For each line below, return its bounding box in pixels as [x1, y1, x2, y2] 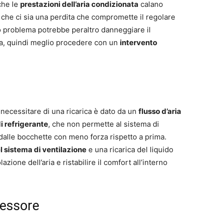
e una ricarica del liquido [86, 144, 173, 154]
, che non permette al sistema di [48, 119, 159, 129]
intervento [120, 37, 157, 47]
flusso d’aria [138, 106, 181, 116]
